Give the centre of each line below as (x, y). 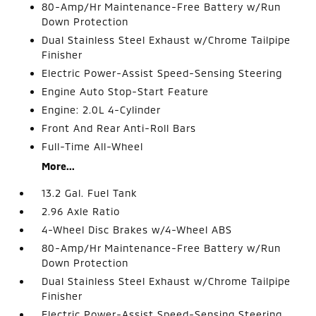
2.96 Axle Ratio (81, 211)
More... (59, 166)
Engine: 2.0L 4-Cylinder (102, 109)
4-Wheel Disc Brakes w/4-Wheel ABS (137, 229)
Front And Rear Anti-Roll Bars (119, 128)
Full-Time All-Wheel (93, 146)
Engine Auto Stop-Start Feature (126, 91)
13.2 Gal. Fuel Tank (90, 193)
